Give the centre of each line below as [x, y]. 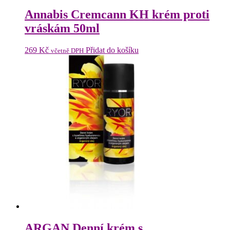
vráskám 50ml [62, 28]
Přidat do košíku [112, 50]
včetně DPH [67, 50]
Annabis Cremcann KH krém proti [117, 14]
